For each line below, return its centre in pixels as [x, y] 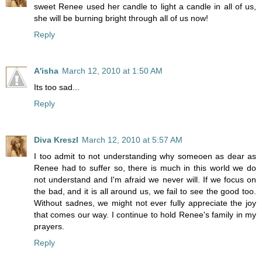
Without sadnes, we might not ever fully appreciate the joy [145, 203]
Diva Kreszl [56, 140]
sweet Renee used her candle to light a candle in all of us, [145, 7]
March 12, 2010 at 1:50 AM [112, 71]
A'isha [46, 71]
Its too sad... [57, 87]
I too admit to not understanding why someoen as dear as [145, 156]
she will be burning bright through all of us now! [121, 18]
